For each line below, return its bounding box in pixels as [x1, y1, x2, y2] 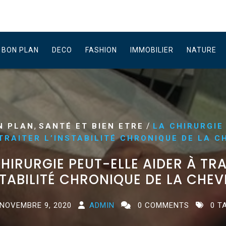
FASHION [85, 46, 117, 54]
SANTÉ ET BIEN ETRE [38, 122, 144, 131]
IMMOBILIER [130, 46, 174, 54]
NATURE [187, 46, 216, 54]
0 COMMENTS [135, 201, 189, 210]
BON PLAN [2, 46, 39, 54]
